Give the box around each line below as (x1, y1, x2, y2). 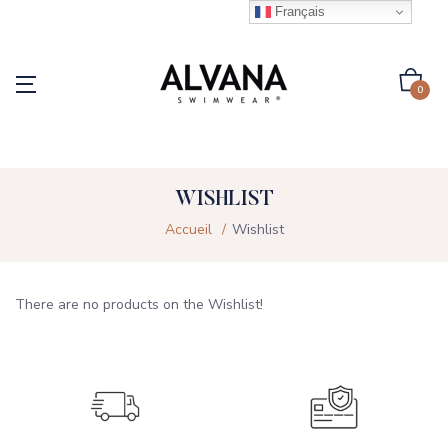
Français (271, 3, 326, 19)
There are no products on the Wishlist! (15, 295, 263, 314)
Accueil (164, 220, 212, 239)
